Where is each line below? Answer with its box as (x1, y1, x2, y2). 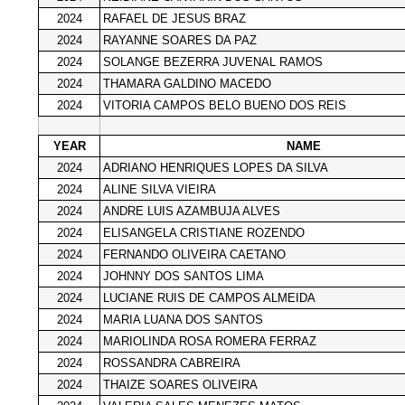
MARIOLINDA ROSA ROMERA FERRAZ (103, 334, 316, 348)
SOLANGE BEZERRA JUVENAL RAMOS (103, 54, 323, 69)
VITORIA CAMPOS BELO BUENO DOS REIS (103, 98, 346, 112)
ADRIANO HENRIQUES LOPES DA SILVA (103, 160, 328, 174)
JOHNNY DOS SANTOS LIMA (103, 268, 264, 283)
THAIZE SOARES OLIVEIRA (103, 377, 258, 391)
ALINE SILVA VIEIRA (103, 182, 216, 196)
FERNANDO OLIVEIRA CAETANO (103, 247, 286, 261)
